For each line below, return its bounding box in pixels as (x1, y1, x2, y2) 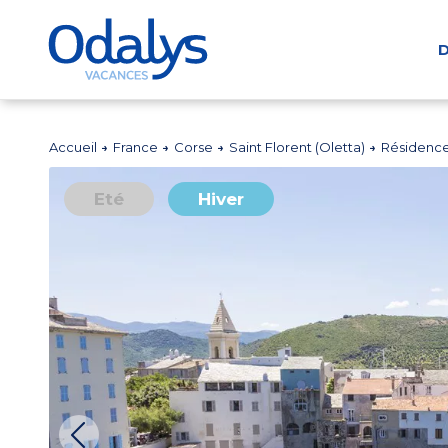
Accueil (49, 139, 101, 155)
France (113, 139, 162, 155)
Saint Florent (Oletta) (229, 139, 369, 155)
